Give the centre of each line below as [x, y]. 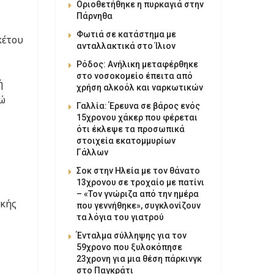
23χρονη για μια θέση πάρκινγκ [139, 258]
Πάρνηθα [94, 16]
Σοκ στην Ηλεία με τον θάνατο [138, 170]
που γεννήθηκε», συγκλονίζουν [139, 205]
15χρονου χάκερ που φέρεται [137, 117]
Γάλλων [92, 152]
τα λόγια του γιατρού [120, 217]
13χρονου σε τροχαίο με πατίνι [140, 182]
